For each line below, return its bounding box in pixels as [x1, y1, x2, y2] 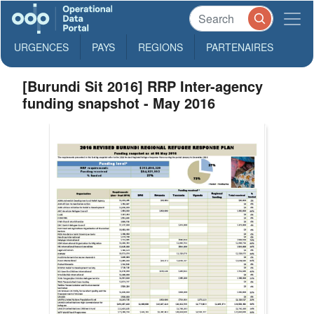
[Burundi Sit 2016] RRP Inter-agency [22, 76, 264, 96]
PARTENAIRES [206, 40, 273, 54]
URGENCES [14, 40, 69, 54]
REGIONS [138, 40, 183, 54]
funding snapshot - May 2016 [22, 93, 216, 113]
